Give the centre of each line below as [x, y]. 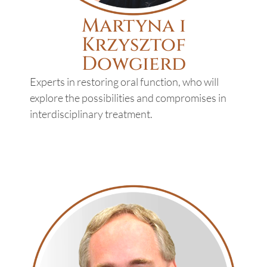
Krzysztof [133, 45]
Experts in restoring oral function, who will [124, 82]
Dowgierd [133, 64]
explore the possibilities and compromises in [128, 98]
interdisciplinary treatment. [91, 114]
